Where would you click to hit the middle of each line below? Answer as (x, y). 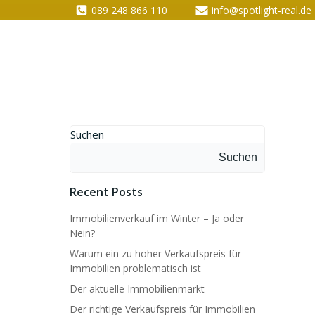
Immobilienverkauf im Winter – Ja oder (157, 218)
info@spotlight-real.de (262, 10)
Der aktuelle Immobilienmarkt (137, 289)
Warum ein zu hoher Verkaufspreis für (155, 253)
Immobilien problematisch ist (135, 268)
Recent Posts (106, 192)
